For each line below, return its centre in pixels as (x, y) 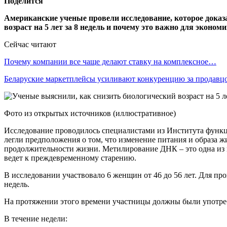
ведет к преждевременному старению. (70, 158)
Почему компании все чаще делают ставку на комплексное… (110, 61)
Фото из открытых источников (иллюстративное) (90, 113)
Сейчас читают (30, 44)
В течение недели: (36, 218)
